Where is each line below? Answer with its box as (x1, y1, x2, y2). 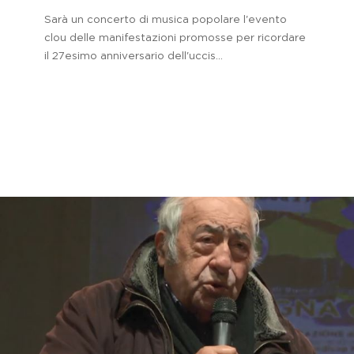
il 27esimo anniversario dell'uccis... (44, 50, 223, 62)
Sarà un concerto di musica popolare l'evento (44, 13, 287, 25)
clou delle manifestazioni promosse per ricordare (44, 32, 306, 43)
